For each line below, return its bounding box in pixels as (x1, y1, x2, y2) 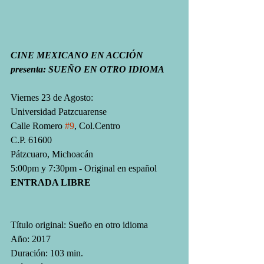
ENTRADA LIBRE (11, 177, 91, 187)
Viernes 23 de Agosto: (11, 92, 93, 103)
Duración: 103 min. (11, 247, 83, 258)
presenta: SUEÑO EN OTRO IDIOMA (11, 64, 164, 74)
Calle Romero (11, 120, 65, 131)
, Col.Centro (74, 120, 120, 131)
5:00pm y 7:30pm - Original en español (11, 163, 157, 173)
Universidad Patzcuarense (11, 106, 107, 117)
